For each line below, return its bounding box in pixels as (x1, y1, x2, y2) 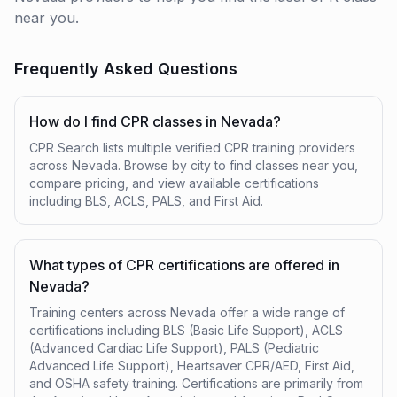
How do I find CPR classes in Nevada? (29, 113, 281, 130)
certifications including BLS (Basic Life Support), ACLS (29, 323, 343, 338)
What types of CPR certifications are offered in (29, 256, 339, 274)
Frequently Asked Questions (14, 59, 237, 78)
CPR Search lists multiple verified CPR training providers (29, 140, 355, 155)
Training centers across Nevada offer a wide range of (29, 305, 345, 320)
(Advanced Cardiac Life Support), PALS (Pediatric (29, 340, 319, 355)
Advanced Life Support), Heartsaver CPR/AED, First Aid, (29, 358, 354, 373)
